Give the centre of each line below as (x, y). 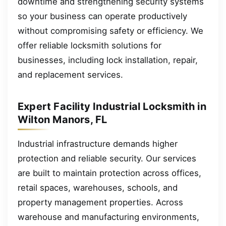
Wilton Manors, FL (63, 120)
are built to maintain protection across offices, (109, 173)
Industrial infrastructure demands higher (98, 144)
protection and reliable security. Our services (107, 158)
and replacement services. (70, 74)
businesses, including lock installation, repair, (108, 60)
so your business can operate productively (102, 16)
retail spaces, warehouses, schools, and (98, 187)
